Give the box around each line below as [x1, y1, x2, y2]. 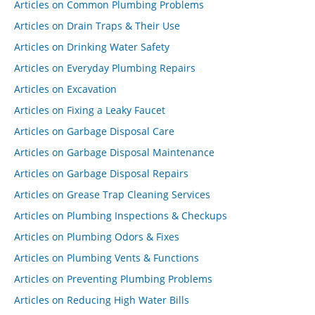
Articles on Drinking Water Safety [14, 40, 169, 53]
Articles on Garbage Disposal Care [14, 124, 174, 138]
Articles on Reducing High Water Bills [14, 293, 189, 307]
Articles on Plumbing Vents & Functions [14, 251, 199, 264]
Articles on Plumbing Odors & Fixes [14, 230, 179, 243]
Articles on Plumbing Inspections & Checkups [14, 209, 227, 222]
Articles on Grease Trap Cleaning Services [14, 188, 210, 201]
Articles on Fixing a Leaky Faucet [14, 103, 165, 117]
